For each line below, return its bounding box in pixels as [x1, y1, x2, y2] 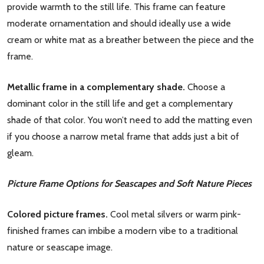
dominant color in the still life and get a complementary [7, 98, 233, 109]
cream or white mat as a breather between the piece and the [7, 34, 254, 45]
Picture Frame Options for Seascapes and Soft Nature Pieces [7, 178, 252, 189]
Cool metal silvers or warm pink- [108, 209, 241, 220]
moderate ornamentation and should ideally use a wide [7, 18, 231, 29]
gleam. [7, 147, 34, 159]
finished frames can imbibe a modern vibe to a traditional [7, 225, 238, 236]
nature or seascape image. [7, 242, 113, 253]
